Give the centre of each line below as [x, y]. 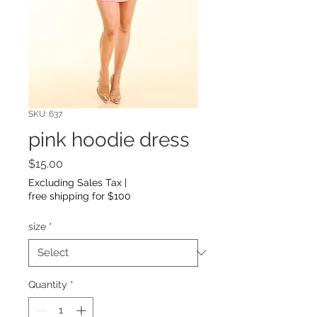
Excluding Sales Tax [75, 182]
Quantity [48, 284]
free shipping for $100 [80, 196]
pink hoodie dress [109, 139]
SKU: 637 [45, 114]
